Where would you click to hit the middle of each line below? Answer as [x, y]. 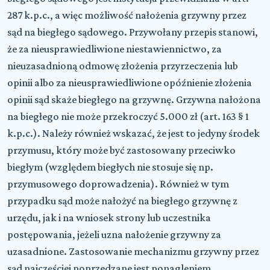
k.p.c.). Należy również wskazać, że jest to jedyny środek [133, 133]
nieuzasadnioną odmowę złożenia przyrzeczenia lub [123, 65]
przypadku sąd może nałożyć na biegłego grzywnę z [122, 200]
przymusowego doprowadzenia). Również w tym [118, 184]
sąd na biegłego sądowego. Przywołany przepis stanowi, [133, 32]
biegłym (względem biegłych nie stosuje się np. [110, 167]
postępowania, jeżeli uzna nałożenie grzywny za [114, 234]
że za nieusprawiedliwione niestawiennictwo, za [115, 49]
